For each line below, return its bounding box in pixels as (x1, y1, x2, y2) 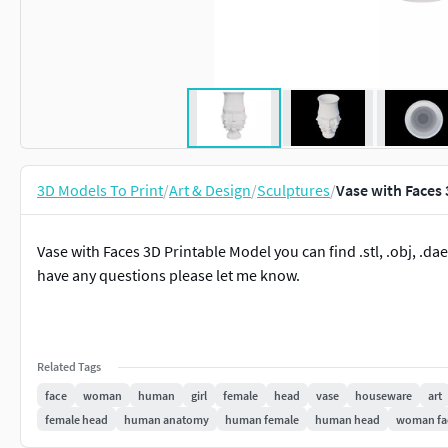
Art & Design (169, 180, 251, 200)
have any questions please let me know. (37, 265, 300, 285)
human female (225, 411, 299, 427)
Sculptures (257, 180, 330, 200)
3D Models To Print (37, 180, 163, 200)
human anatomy (124, 411, 209, 427)
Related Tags (37, 359, 101, 374)
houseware (355, 387, 412, 403)
